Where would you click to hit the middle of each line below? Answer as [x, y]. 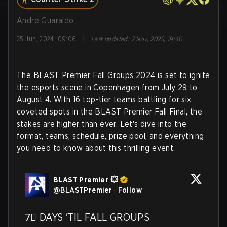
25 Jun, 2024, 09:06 [47, 39]
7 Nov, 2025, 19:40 [157, 39]
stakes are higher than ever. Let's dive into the [102, 124]
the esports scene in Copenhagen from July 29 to [107, 87]
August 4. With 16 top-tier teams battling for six [104, 100]
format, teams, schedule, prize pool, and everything [110, 136]
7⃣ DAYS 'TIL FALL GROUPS [87, 217]
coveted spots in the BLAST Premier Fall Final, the [109, 112]
